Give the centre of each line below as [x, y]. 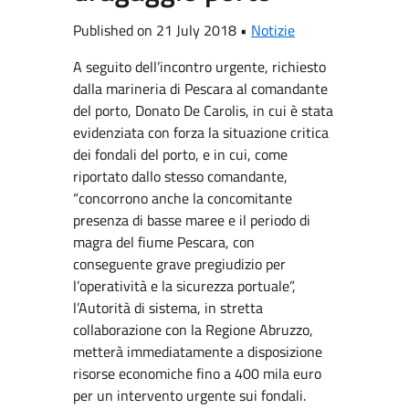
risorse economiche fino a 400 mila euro [197, 373]
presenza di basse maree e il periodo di [192, 220]
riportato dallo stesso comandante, [180, 176]
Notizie [273, 30]
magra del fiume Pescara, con [164, 242]
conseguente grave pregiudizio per [179, 264]
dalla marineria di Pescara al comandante [200, 89]
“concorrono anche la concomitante [183, 198]
